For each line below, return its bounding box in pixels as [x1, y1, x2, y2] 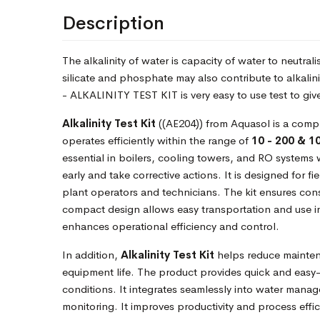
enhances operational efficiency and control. [62, 219, 279, 233]
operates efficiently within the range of [62, 134, 251, 147]
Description [62, 11, 164, 35]
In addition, [62, 248, 121, 261]
